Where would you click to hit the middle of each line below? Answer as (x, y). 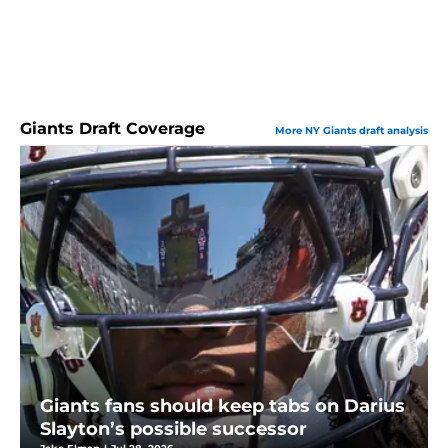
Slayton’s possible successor (173, 429)
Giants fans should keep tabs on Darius (222, 406)
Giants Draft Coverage (112, 128)
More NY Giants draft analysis (351, 130)
